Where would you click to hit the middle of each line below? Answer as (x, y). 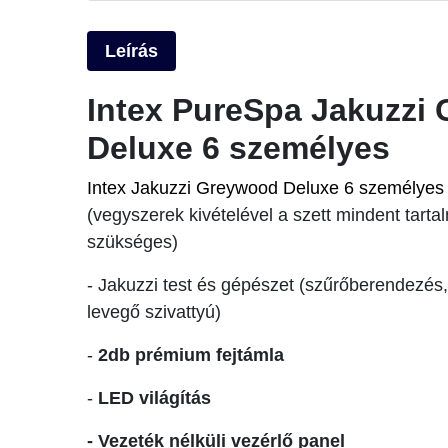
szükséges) (132, 242)
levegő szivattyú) (154, 312)
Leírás (131, 51)
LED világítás (154, 398)
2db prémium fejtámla (191, 355)
